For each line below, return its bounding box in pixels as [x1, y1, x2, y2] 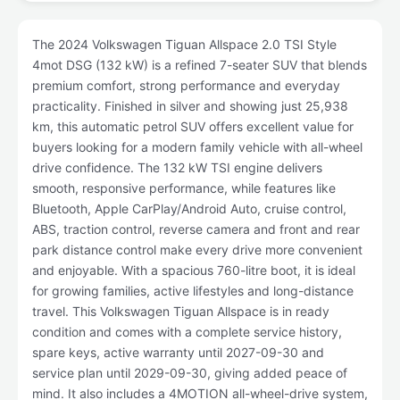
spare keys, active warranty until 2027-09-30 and [32, 345, 324, 360]
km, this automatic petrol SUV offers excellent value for [32, 119, 354, 134]
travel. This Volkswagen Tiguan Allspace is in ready [32, 304, 329, 319]
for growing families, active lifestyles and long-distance [32, 283, 354, 298]
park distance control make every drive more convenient [32, 242, 362, 257]
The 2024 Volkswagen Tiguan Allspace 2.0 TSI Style [32, 37, 337, 52]
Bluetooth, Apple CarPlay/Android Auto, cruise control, [32, 201, 346, 216]
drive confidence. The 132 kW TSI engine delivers [32, 160, 322, 175]
